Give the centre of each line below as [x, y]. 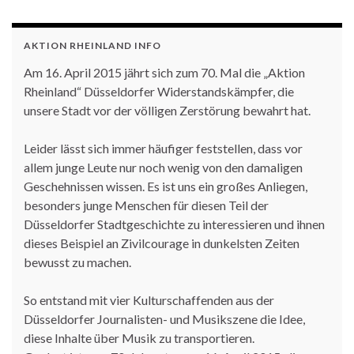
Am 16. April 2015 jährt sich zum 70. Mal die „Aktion [164, 72]
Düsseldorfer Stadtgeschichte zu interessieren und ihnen [174, 224]
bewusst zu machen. [77, 262]
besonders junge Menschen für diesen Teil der [146, 205]
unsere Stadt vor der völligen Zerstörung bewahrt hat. [167, 110]
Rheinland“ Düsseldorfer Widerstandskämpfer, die [159, 91]
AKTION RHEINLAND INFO [92, 45]
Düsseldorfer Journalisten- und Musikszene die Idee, [164, 318]
